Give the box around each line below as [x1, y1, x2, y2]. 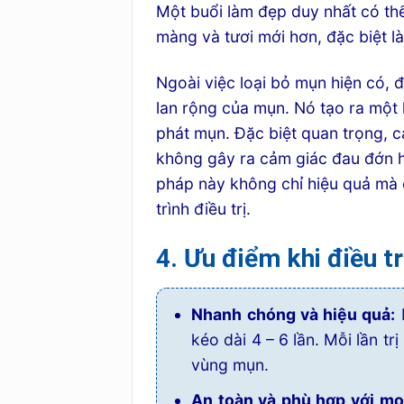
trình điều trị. [156, 199, 252, 219]
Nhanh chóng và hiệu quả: [191, 305, 396, 325]
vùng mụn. [191, 355, 270, 375]
